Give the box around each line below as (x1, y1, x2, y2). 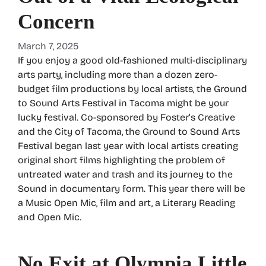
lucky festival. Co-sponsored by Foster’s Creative (18, 111, 235, 123)
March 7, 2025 (18, 40, 79, 52)
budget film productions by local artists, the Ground (18, 83, 247, 94)
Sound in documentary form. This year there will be (18, 182, 245, 194)
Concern (18, 9, 94, 33)
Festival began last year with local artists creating (18, 140, 238, 151)
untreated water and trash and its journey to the (18, 168, 233, 180)
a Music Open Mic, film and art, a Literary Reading (18, 197, 235, 208)
